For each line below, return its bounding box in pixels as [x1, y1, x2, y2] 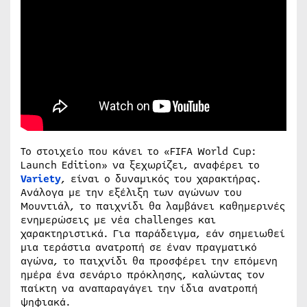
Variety [21, 171, 61, 186]
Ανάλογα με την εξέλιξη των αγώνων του [21, 184, 242, 200]
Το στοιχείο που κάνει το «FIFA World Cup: [21, 143, 256, 159]
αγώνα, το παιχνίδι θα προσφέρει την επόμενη [21, 253, 278, 269]
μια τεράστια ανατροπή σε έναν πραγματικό [21, 239, 257, 255]
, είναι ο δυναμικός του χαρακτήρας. [61, 171, 261, 186]
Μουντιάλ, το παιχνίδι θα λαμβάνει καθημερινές [21, 198, 285, 214]
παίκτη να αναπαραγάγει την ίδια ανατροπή [21, 280, 258, 296]
